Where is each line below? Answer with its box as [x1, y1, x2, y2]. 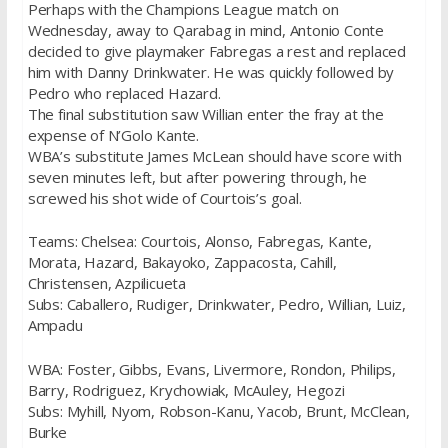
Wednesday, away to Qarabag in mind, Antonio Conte [27, 19, 384, 40]
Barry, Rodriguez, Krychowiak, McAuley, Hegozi [27, 379, 345, 400]
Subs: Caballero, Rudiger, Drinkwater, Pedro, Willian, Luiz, [27, 294, 406, 315]
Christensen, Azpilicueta [27, 273, 186, 294]
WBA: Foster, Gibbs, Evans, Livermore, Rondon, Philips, [27, 358, 396, 379]
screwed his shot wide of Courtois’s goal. [27, 187, 302, 208]
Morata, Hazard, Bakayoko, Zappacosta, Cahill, [27, 252, 337, 273]
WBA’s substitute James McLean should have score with [27, 145, 402, 166]
